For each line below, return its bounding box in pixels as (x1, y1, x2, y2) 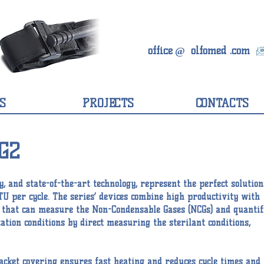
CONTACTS (195, 96, 249, 110)
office (147, 44, 173, 57)
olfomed (190, 44, 226, 57)
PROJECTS (82, 96, 134, 110)
